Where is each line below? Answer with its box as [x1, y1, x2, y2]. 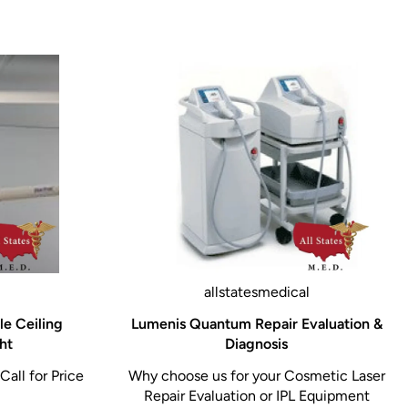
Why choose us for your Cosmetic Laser [127, 366, 385, 384]
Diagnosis [225, 334, 288, 352]
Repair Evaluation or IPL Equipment [143, 386, 370, 404]
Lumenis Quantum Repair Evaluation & [130, 314, 382, 332]
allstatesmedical [203, 282, 310, 301]
